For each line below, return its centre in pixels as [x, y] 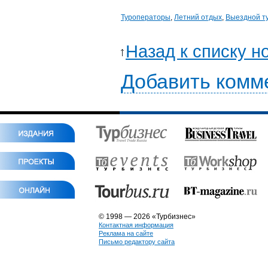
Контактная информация [136, 225]
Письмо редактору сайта [137, 242]
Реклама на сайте [126, 233]
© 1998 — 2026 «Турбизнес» [147, 217]
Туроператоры [146, 17]
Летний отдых [198, 17]
